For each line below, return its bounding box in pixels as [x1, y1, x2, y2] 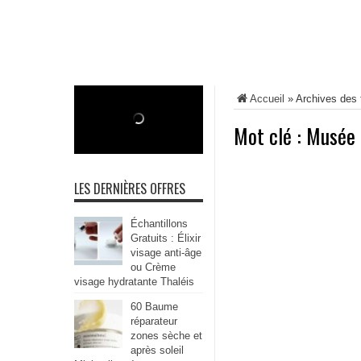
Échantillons [131, 218, 188, 230]
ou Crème [131, 261, 176, 273]
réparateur [131, 315, 177, 327]
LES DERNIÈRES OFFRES [74, 179, 185, 198]
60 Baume [131, 301, 178, 313]
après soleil [131, 344, 184, 356]
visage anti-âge [131, 247, 201, 259]
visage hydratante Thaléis [74, 276, 194, 288]
